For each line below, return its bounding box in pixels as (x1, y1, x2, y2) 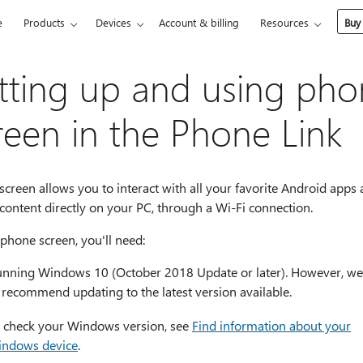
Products (23, 15, 66, 29)
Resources (260, 15, 310, 29)
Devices (96, 15, 132, 29)
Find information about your (192, 317, 351, 334)
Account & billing (159, 15, 240, 29)
